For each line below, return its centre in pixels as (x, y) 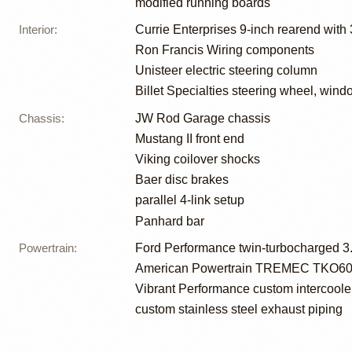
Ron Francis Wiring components (225, 50)
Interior (37, 29)
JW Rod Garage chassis (203, 118)
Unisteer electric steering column (226, 71)
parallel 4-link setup (190, 200)
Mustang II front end (190, 138)
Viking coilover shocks (198, 159)
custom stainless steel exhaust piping (239, 310)
